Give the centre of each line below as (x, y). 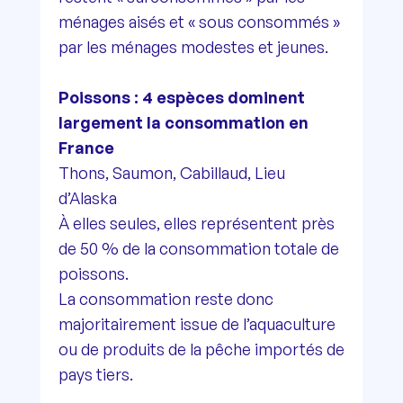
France (86, 147)
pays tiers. (95, 374)
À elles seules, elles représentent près (196, 223)
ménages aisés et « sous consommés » (199, 21)
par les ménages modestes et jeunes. (193, 46)
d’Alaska (87, 197)
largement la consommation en (183, 122)
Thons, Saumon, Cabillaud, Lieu (171, 172)
